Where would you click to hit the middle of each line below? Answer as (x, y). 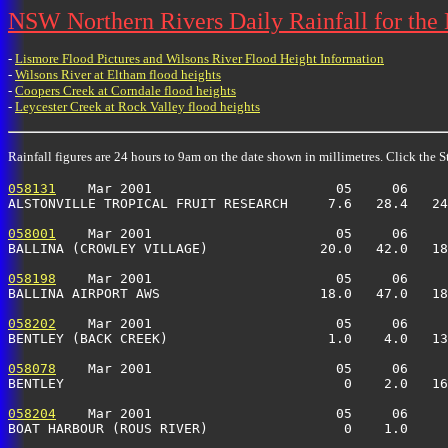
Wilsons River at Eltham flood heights (118, 74)
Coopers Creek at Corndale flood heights (125, 90)
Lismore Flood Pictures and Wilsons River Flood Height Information (199, 58)
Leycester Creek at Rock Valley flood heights (137, 106)
